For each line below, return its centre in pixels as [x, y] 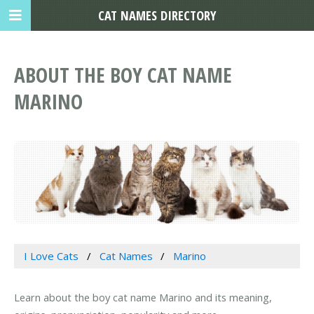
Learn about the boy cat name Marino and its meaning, [143, 298]
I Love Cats [51, 256]
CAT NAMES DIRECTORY [157, 15]
